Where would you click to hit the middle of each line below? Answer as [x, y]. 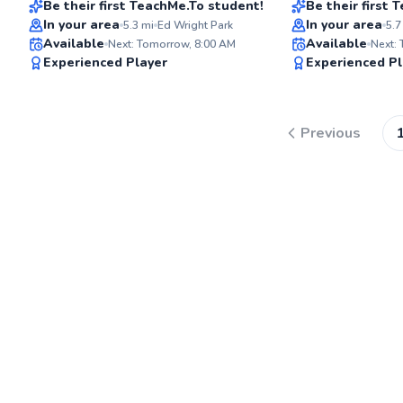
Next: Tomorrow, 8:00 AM [172, 44]
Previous [330, 133]
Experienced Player [105, 63]
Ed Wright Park [195, 25]
